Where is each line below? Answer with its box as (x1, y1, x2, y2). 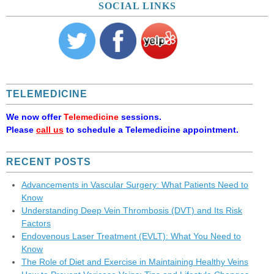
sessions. (119, 111, 161, 122)
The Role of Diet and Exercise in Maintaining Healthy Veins (21, 256, 248, 267)
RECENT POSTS (6, 156, 91, 167)
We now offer (6, 111, 64, 122)
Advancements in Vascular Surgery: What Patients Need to (21, 179, 248, 190)
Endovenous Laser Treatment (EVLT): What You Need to (21, 231, 241, 241)
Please (6, 124, 36, 135)
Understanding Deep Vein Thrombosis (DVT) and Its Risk (21, 205, 242, 215)
